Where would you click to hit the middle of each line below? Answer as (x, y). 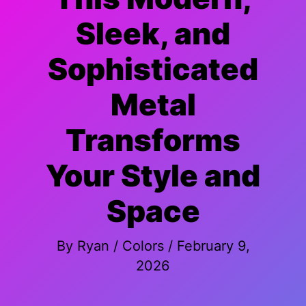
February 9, (213, 246)
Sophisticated (153, 69)
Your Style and (153, 176)
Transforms (153, 140)
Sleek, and (153, 33)
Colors (143, 246)
